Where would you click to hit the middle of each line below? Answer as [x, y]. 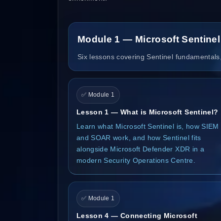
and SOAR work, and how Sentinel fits [139, 137]
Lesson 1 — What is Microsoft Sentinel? [147, 112]
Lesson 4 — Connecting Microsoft [137, 215]
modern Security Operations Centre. [136, 160]
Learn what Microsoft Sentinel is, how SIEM [148, 126]
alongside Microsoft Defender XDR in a [140, 149]
